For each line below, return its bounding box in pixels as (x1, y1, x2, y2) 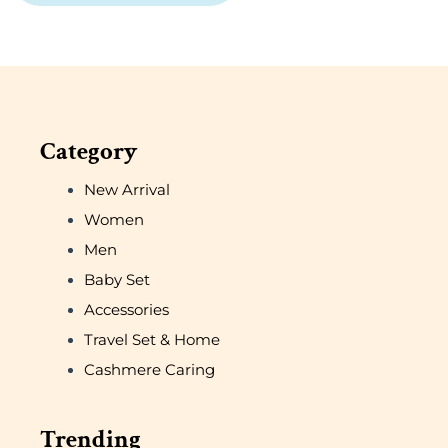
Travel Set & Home (83, 330, 220, 350)
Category (40, 135, 137, 169)
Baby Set (83, 270, 150, 290)
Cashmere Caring (83, 360, 215, 380)
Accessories (83, 300, 169, 320)
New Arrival (83, 180, 170, 200)
